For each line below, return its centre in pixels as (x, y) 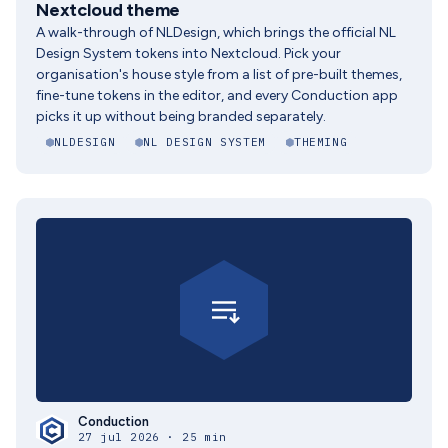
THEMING (320, 142)
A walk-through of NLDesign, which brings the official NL (216, 32)
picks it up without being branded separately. (181, 116)
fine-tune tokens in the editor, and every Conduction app (217, 95)
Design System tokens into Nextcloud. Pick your (188, 53)
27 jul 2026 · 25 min (152, 437)
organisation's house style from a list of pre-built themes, (219, 74)
